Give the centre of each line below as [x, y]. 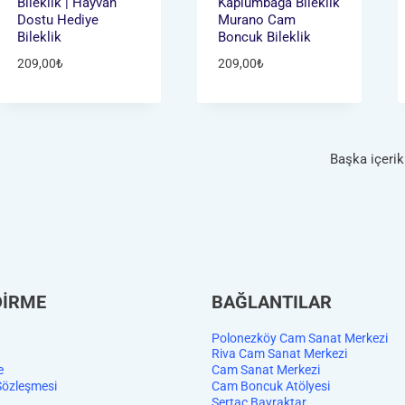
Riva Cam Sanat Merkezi [279, 354]
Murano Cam [257, 20]
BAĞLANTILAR [272, 302]
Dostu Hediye [57, 20]
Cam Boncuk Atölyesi [271, 386]
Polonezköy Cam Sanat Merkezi [300, 338]
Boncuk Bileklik [265, 38]
